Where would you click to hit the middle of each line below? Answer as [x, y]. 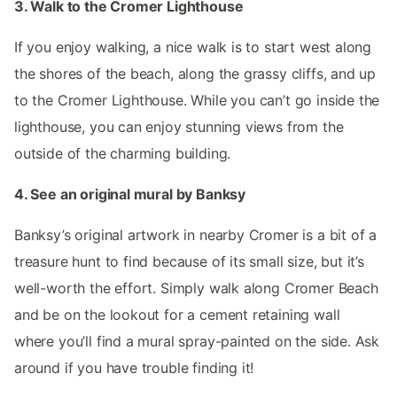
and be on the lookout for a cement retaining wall [177, 314]
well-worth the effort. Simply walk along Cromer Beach [196, 288]
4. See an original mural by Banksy [130, 194]
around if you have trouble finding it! [134, 367]
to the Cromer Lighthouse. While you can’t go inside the [197, 100]
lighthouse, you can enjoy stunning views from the [179, 126]
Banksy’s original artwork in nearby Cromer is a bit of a [196, 234]
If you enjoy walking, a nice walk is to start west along [193, 47]
